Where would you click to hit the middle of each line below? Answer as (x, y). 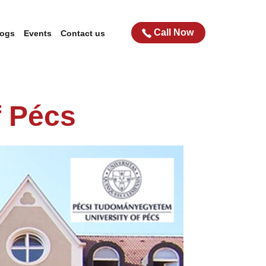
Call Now (174, 32)
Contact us (83, 33)
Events (38, 33)
